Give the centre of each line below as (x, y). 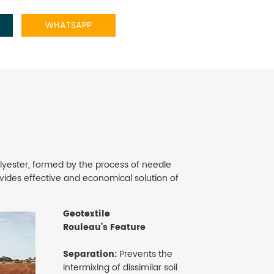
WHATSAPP (68, 25)
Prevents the (145, 254)
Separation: (90, 254)
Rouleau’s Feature (104, 228)
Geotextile (87, 214)
